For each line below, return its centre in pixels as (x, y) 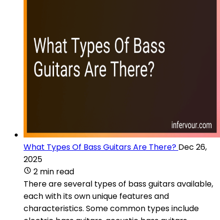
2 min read (54, 171)
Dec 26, (192, 147)
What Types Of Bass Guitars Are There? (100, 147)
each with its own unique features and (96, 196)
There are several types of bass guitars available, (118, 184)
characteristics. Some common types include (111, 208)
